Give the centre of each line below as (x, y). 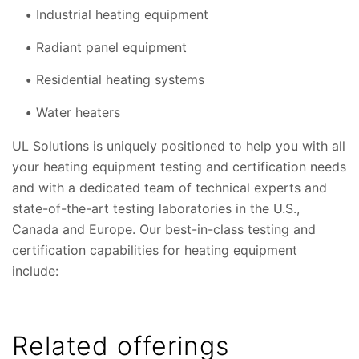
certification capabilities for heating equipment (155, 250)
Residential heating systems (120, 80)
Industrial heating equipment (122, 15)
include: (35, 270)
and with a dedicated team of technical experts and (169, 187)
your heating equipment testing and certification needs (179, 166)
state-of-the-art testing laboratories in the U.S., (156, 208)
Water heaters (78, 112)
